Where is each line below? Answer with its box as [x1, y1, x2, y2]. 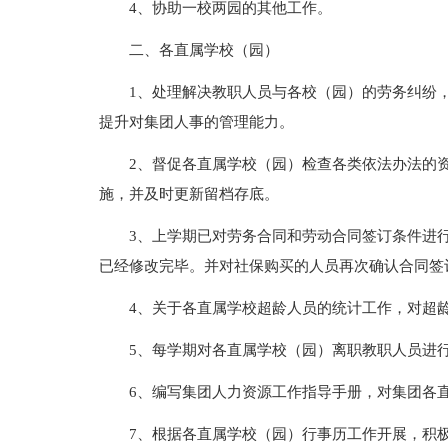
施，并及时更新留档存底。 [98, 186, 279, 202]
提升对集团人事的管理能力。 [98, 114, 294, 130]
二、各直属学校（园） [128, 42, 279, 58]
